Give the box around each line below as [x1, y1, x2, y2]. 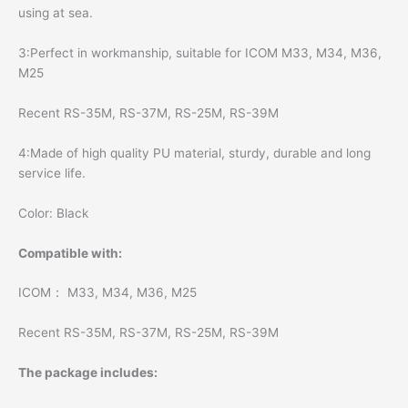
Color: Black [18, 205, 88, 220]
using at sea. [18, 5, 93, 21]
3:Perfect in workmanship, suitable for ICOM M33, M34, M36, [18, 46, 382, 61]
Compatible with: [18, 245, 122, 260]
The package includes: [18, 365, 158, 381]
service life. [18, 165, 86, 180]
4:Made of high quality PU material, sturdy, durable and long [18, 145, 371, 160]
